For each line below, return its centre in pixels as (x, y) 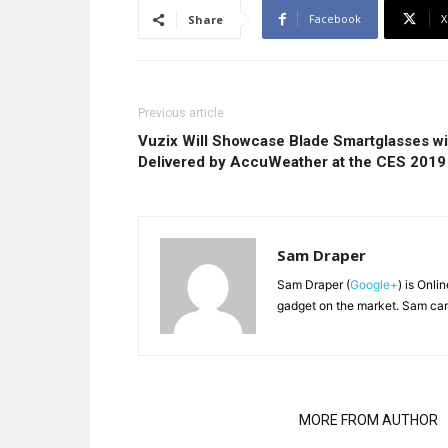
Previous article (181, 113)
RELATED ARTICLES (212, 420)
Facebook (335, 18)
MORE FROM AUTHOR (368, 420)
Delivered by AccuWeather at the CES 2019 (292, 162)
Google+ (374, 284)
